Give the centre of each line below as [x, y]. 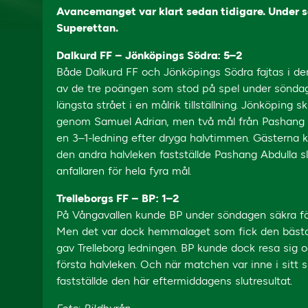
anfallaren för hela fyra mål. [124, 171]
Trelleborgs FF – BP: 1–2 [118, 198]
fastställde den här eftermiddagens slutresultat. [174, 281]
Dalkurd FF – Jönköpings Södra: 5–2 [149, 55]
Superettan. [87, 28]
